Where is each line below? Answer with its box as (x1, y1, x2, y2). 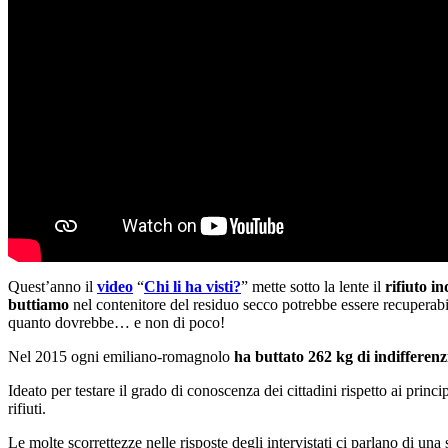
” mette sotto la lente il (241, 278, 385, 295)
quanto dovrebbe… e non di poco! (8, 314, 225, 331)
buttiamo (8, 296, 73, 313)
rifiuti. (8, 400, 46, 417)
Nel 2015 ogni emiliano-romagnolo (8, 348, 234, 365)
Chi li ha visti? (144, 278, 241, 295)
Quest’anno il (8, 278, 97, 295)
